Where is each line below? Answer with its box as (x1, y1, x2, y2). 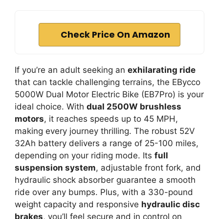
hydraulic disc (141, 199, 200, 209)
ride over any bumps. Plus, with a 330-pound (15, 187, 193, 197)
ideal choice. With (15, 102, 87, 111)
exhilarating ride (128, 65, 196, 75)
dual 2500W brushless (87, 102, 181, 111)
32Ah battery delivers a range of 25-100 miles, (15, 138, 198, 148)
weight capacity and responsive (15, 199, 141, 209)
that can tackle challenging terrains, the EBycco (15, 77, 200, 87)
